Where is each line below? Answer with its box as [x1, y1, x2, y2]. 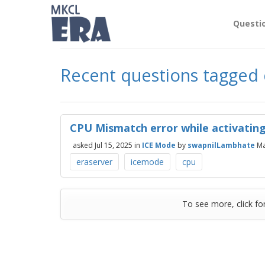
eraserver [76, 156, 112, 167]
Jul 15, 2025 [95, 140, 132, 150]
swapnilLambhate [188, 140, 255, 150]
